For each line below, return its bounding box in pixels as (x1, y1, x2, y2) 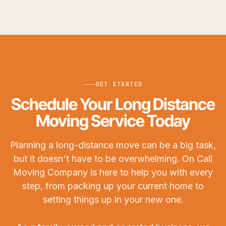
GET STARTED (95, 80, 143, 89)
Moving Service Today (35, 111, 191, 131)
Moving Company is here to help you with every (13, 167, 213, 178)
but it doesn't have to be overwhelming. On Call (14, 153, 212, 164)
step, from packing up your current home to (22, 181, 204, 192)
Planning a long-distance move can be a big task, (10, 140, 216, 151)
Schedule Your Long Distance (11, 94, 215, 115)
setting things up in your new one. (42, 194, 184, 205)
